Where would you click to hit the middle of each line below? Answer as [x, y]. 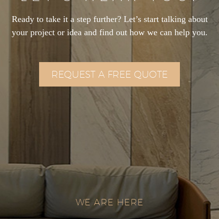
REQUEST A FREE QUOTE [109, 75]
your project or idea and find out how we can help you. [109, 32]
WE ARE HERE [109, 202]
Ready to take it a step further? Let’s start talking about [109, 19]
